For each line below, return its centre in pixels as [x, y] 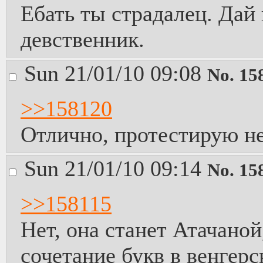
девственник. [82, 39]
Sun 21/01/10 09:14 [116, 168]
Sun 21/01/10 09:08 [116, 73]
